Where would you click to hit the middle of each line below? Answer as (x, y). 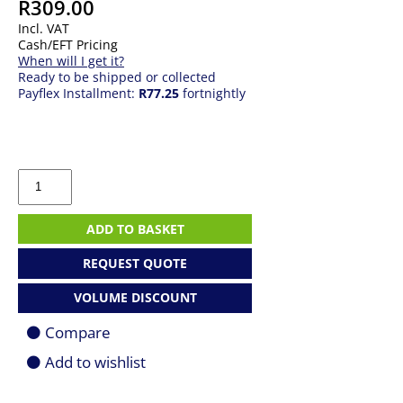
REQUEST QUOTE (135, 263)
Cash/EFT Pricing (68, 45)
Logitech (42, 176)
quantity (42, 305)
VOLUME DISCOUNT (135, 298)
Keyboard (46, 241)
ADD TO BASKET (135, 228)
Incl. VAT (44, 28)
